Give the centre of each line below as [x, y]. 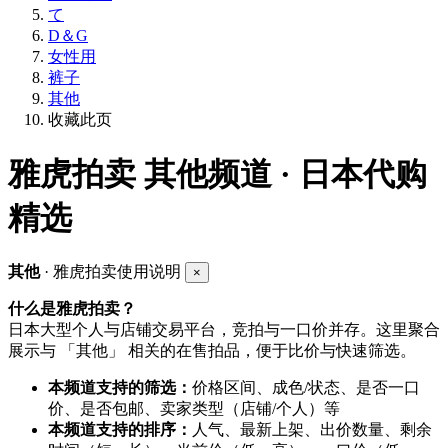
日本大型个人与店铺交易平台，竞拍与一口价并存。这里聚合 [224, 330]
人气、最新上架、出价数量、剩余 [312, 430]
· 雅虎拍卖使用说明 [112, 272]
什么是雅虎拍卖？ [72, 309]
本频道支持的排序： [120, 430]
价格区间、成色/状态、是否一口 [306, 388]
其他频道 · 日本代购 [281, 173]
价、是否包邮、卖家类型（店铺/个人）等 [194, 409]
